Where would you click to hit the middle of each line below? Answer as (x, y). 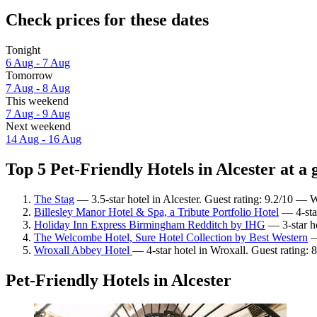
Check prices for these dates (107, 19)
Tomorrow (29, 75)
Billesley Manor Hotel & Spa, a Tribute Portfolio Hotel (156, 212)
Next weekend (38, 126)
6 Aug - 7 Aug (38, 62)
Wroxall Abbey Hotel (83, 250)
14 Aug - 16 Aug (44, 139)
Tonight (23, 50)
